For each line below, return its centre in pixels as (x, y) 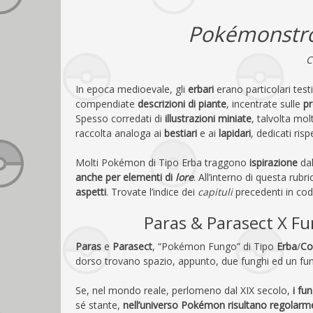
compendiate (107, 103)
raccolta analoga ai (120, 133)
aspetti (91, 191)
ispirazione (274, 162)
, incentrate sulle (265, 103)
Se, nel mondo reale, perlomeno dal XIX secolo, (184, 290)
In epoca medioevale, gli (132, 89)
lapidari (235, 133)
